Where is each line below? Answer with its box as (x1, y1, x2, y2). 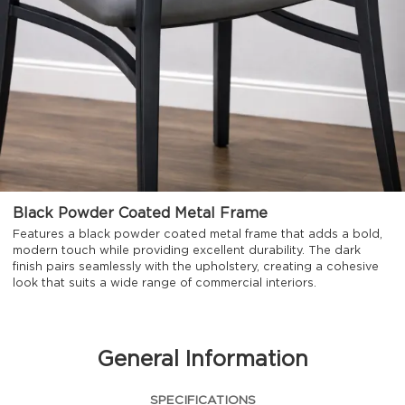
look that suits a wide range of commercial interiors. (13, 278, 317, 290)
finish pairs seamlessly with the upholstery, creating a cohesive (13, 261, 380, 274)
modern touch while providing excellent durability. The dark (13, 245, 362, 258)
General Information (97, 349, 309, 372)
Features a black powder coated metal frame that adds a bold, (13, 229, 383, 241)
